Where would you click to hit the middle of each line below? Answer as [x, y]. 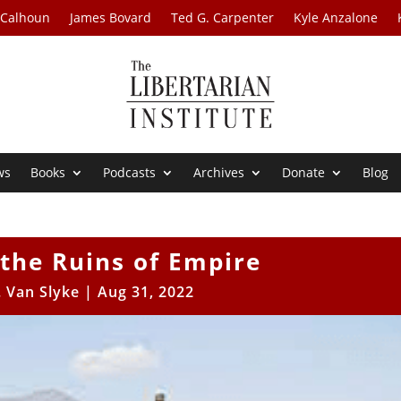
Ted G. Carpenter [223, 17]
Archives [219, 173]
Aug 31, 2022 [145, 292]
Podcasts [130, 173]
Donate [304, 173]
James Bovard [111, 17]
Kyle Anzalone [336, 17]
